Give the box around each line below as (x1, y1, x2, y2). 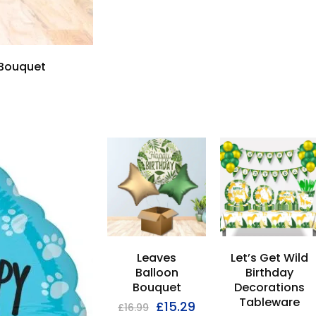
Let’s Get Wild (231, 250, 308, 266)
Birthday (245, 265, 293, 281)
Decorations (234, 279, 305, 296)
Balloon (135, 265, 178, 281)
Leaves (137, 250, 176, 266)
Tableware (239, 294, 300, 310)
